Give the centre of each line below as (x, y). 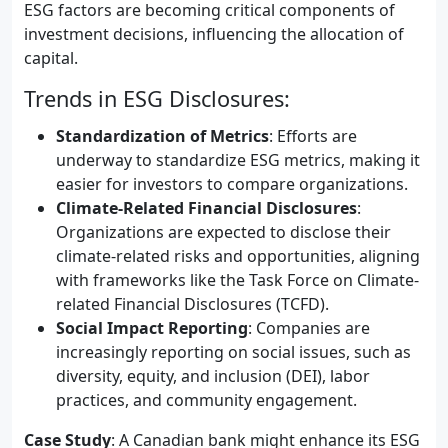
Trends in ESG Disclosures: (157, 98)
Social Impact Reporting (152, 328)
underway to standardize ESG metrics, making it (238, 160)
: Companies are (309, 328)
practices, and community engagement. (206, 400)
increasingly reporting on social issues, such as (233, 352)
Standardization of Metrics (162, 136)
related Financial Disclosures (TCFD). (192, 304)
